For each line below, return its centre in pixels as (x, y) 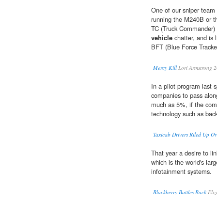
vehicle (162, 38)
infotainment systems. (181, 171)
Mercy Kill (165, 68)
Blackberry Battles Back (180, 192)
